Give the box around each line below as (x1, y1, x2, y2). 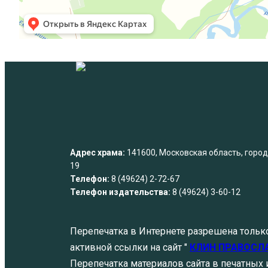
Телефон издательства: (70, 187, 170, 197)
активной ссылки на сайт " (70, 242, 187, 254)
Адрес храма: (70, 148, 125, 158)
